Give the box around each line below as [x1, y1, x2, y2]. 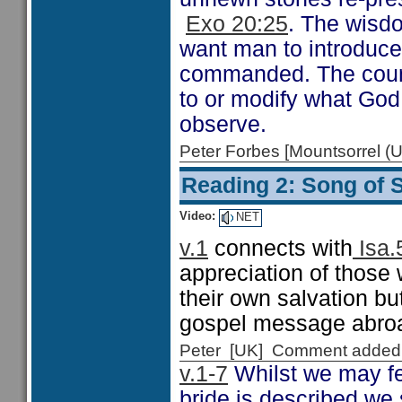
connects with [208, 236, 353, 260]
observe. [179, 112, 267, 136]
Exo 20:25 [186, 12, 288, 36]
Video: [179, 209, 215, 223]
